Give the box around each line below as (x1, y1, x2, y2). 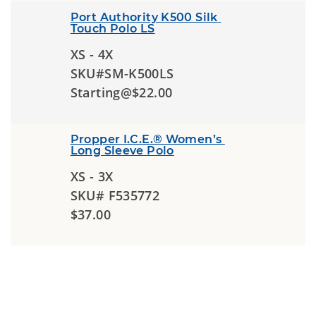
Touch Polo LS (70, 22, 155, 35)
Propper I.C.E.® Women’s (70, 133, 222, 146)
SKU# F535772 (70, 187, 160, 204)
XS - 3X (70, 168, 114, 185)
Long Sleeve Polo (70, 144, 174, 157)
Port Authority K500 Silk (70, 11, 218, 24)
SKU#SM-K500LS (70, 65, 174, 82)
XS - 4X (70, 46, 114, 63)
